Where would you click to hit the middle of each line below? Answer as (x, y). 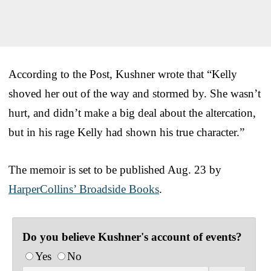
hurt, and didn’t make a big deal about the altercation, (132, 113)
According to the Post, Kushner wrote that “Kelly (123, 74)
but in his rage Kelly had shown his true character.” (126, 132)
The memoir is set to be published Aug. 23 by (115, 169)
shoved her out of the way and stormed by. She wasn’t (135, 93)
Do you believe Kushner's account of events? (132, 237)
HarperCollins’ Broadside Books (84, 189)
